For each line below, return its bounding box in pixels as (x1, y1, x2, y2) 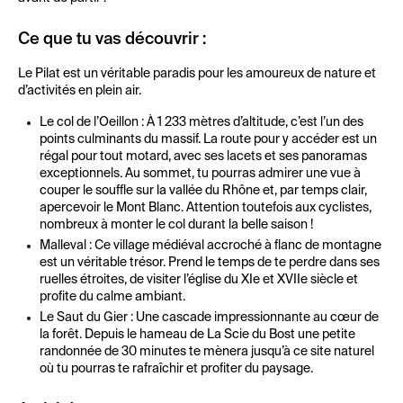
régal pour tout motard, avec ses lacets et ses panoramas (40, 150, 367, 163)
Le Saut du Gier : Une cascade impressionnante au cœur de (40, 311, 379, 324)
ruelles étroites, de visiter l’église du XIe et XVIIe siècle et (40, 273, 358, 286)
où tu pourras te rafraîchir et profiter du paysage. (40, 363, 313, 375)
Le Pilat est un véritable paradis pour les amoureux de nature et (18, 67, 376, 80)
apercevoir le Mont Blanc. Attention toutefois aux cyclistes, (40, 201, 372, 214)
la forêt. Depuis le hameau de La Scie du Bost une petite (40, 328, 355, 341)
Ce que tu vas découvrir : (18, 31, 206, 48)
